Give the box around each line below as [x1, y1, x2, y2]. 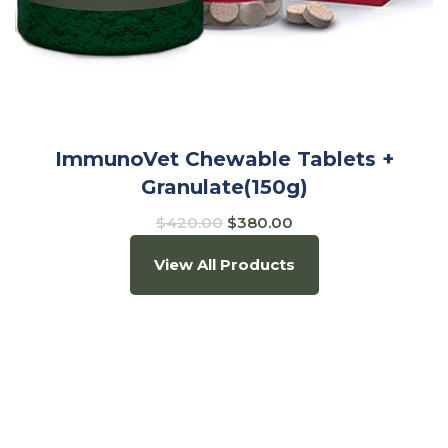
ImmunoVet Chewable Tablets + [54, 147, 394, 172]
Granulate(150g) [140, 175, 308, 200]
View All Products [153, 255, 295, 275]
